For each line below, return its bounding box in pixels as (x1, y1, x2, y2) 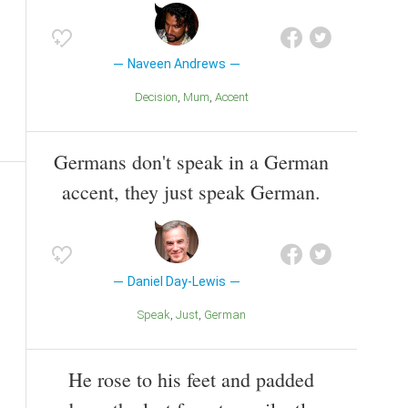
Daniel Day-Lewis (127, 273, 226, 289)
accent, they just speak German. (62, 178, 321, 205)
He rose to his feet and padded (68, 365, 314, 393)
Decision (142, 90, 178, 105)
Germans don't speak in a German (54, 148, 329, 175)
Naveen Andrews (127, 56, 226, 72)
